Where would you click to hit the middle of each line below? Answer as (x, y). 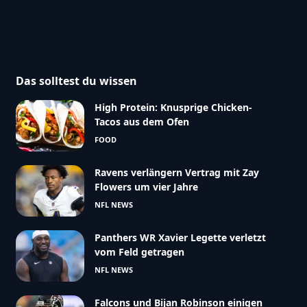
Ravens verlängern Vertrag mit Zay (176, 172)
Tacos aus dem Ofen (142, 121)
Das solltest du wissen (76, 81)
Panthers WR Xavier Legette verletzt (180, 237)
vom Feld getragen (139, 251)
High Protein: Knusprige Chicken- (173, 107)
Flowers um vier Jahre (146, 186)
